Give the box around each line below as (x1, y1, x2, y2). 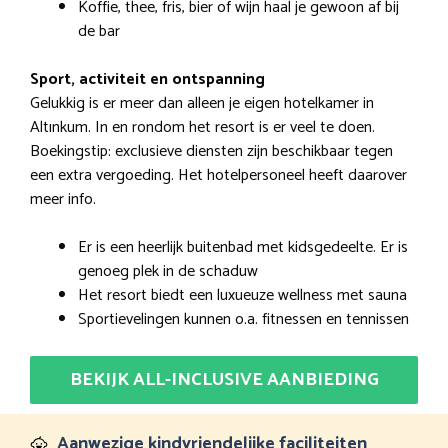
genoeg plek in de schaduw (78, 257, 258, 285)
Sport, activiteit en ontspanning (30, 65, 265, 93)
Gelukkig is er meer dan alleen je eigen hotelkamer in (30, 89, 374, 117)
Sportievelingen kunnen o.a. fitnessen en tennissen (78, 305, 409, 333)
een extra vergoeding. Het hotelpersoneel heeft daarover (30, 161, 407, 189)
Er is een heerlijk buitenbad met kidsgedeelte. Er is (78, 233, 408, 261)
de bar (78, 17, 120, 45)
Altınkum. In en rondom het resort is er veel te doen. (30, 113, 375, 141)
